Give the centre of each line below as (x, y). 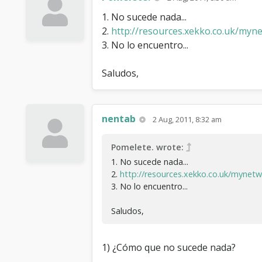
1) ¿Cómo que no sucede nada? (169, 247)
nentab (119, 118)
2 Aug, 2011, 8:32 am (187, 119)
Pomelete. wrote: (147, 147)
